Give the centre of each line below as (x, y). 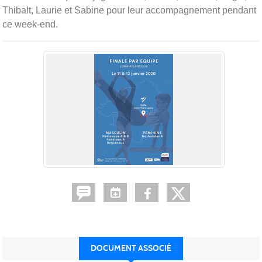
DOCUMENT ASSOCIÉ (131, 249)
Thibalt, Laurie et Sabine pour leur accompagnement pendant (129, 11)
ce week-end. (30, 25)
